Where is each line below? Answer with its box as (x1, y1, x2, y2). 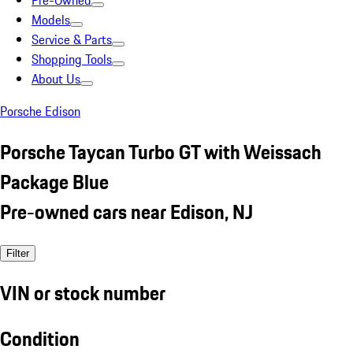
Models (32, 10, 70, 29)
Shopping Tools (32, 50, 112, 69)
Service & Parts (32, 30, 112, 49)
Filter (6, 247, 29, 259)
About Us (32, 69, 80, 88)
